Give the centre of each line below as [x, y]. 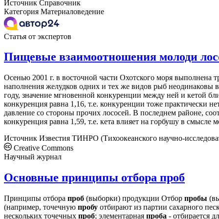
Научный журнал [33, 157]
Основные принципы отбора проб [94, 178]
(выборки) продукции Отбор [134, 198]
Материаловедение [72, 11]
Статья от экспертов [38, 36]
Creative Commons [43, 148]
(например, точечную [41, 207]
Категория [21, 11]
